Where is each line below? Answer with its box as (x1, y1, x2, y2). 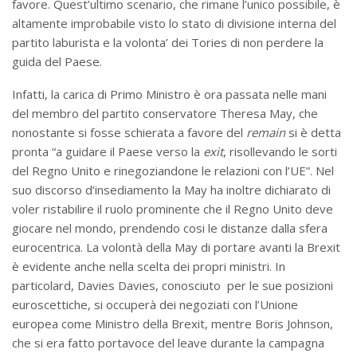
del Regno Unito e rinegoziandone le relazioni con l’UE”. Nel (12, 162, 334, 178)
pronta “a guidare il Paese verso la (12, 143, 203, 159)
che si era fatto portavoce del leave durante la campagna (12, 334, 324, 351)
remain (246, 124, 285, 140)
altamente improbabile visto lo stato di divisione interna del (12, 14, 336, 31)
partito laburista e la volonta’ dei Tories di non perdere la (12, 33, 324, 50)
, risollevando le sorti (223, 143, 337, 159)
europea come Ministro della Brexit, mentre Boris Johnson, (12, 315, 333, 331)
